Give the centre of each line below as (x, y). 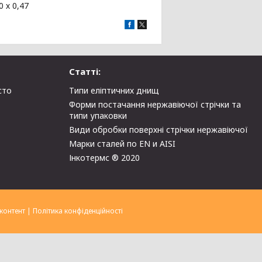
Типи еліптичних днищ (114, 90)
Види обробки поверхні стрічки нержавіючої (159, 130)
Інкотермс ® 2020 (105, 158)
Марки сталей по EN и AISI (123, 144)
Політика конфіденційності (78, 211)
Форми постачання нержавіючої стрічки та (155, 104)
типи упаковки (98, 116)
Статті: (85, 71)
